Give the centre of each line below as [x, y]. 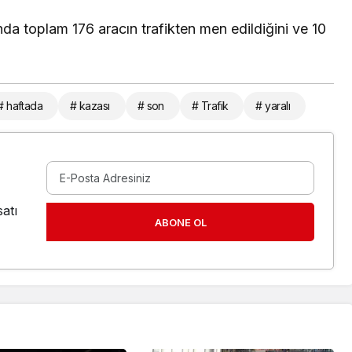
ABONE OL [180, 222]
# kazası [90, 106]
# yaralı [273, 106]
